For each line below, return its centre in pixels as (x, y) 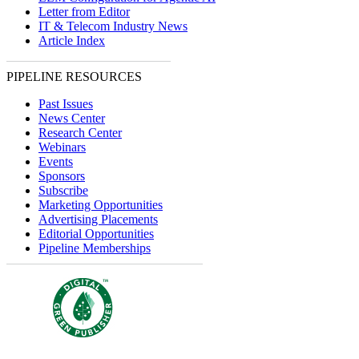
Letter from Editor (84, 12)
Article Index (72, 40)
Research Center (80, 133)
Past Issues (66, 104)
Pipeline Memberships (95, 248)
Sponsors (62, 176)
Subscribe (63, 190)
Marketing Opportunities (101, 205)
